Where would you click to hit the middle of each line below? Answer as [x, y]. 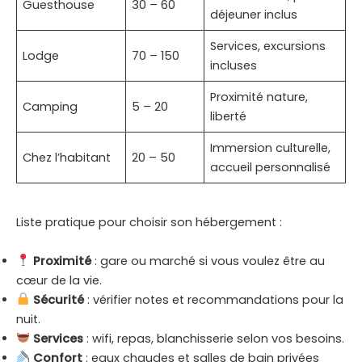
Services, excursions [268, 46]
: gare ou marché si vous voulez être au [208, 261]
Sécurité [58, 299]
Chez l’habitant [67, 157]
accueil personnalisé [271, 167]
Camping [51, 106]
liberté [229, 116]
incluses [234, 65]
